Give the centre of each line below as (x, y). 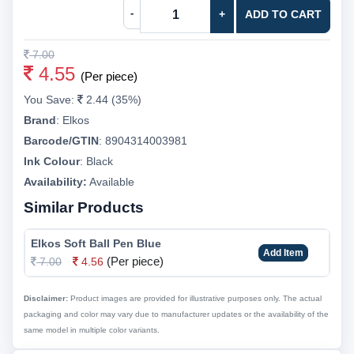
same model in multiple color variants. (92, 330)
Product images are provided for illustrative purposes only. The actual (195, 298)
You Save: (51, 100)
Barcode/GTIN (61, 141)
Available (111, 182)
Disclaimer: (46, 298)
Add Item (283, 252)
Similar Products (84, 207)
